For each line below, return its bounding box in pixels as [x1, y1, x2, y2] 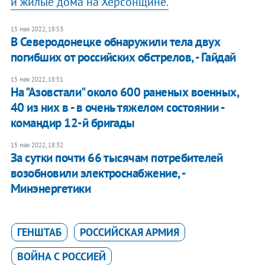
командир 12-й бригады [10, 115, 135, 131]
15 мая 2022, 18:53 [10, 25, 63, 34]
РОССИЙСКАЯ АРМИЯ [79, 225, 179, 240]
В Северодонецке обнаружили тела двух [10, 34, 221, 50]
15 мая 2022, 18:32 [10, 141, 63, 150]
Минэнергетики [10, 180, 91, 197]
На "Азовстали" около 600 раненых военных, [10, 84, 239, 101]
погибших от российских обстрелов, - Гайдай [10, 49, 236, 66]
